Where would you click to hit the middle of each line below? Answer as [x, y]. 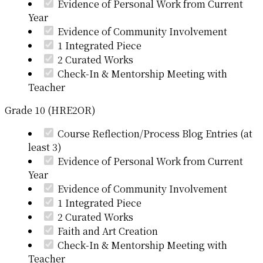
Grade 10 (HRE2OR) [50, 110]
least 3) [45, 147]
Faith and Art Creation [108, 231]
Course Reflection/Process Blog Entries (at [155, 133]
